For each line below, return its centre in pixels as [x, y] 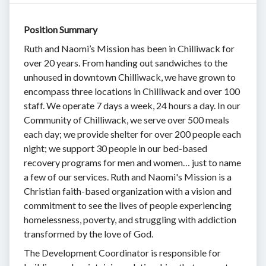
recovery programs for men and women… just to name [132, 162]
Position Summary [61, 29]
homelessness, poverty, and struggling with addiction [130, 219]
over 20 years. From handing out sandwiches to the [126, 62]
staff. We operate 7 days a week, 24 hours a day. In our [132, 105]
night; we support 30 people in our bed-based [115, 148]
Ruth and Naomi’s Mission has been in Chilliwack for [129, 48]
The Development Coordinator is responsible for [122, 252]
